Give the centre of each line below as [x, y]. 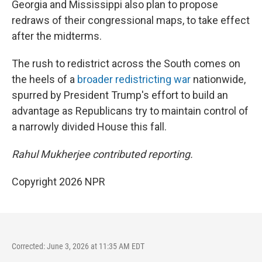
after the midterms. [57, 36]
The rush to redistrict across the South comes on [126, 63]
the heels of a [44, 79]
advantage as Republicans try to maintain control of [130, 111]
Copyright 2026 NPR [58, 182]
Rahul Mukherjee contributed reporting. [102, 154]
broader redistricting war [134, 79]
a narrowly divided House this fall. [89, 127]
